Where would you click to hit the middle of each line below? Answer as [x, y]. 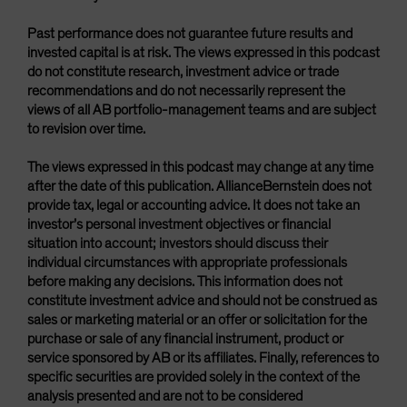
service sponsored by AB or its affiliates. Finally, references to [203, 358]
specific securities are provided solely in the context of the [194, 377]
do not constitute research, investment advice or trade [183, 72]
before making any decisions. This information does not [185, 282]
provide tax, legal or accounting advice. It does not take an [194, 205]
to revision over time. [86, 129]
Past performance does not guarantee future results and [190, 34]
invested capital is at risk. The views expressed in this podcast [203, 53]
